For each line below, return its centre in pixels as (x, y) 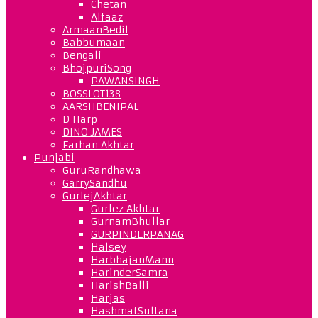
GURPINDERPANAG (137, 234)
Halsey (109, 247)
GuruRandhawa (102, 170)
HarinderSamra (130, 272)
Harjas (108, 298)
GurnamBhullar (130, 221)
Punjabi (54, 157)
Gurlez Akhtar (125, 208)
